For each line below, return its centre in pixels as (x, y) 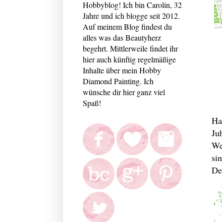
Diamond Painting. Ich (118, 81)
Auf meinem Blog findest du (127, 26)
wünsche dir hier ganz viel (124, 92)
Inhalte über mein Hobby (122, 70)
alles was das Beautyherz (122, 37)
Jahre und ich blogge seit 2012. (131, 15)
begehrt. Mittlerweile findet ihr (130, 48)
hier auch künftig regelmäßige (129, 59)
